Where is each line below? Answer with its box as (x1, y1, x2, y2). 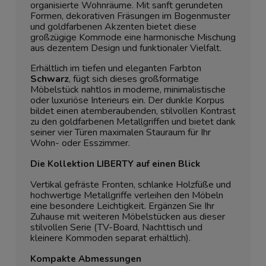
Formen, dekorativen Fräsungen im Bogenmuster (30, 9, 230, 23)
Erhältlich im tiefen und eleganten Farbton (30, 62, 201, 75)
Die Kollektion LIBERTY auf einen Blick (30, 158, 200, 170)
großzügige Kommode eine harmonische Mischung (30, 31, 236, 45)
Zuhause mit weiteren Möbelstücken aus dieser (30, 210, 225, 224)
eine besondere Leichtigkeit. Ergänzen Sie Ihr (30, 199, 214, 213)
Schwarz (30, 72, 69, 86)
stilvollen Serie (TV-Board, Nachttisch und (30, 221, 202, 235)
